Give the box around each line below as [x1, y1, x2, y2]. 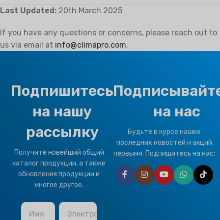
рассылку [26, 123, 99, 141]
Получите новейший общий [14, 148, 104, 157]
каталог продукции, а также [12, 159, 106, 167]
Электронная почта [67, 209, 142, 219]
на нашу [32, 103, 92, 120]
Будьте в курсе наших [127, 128, 201, 136]
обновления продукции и [18, 170, 100, 178]
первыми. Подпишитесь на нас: [113, 149, 215, 158]
